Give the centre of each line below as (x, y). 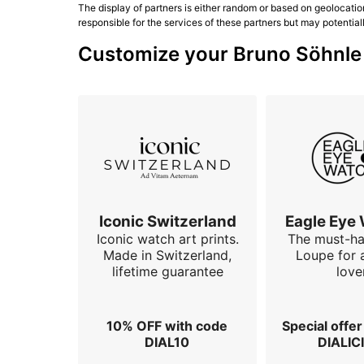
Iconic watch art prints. (167, 238)
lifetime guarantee (167, 271)
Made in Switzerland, (167, 255)
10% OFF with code (167, 326)
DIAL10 (167, 342)
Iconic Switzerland (167, 221)
